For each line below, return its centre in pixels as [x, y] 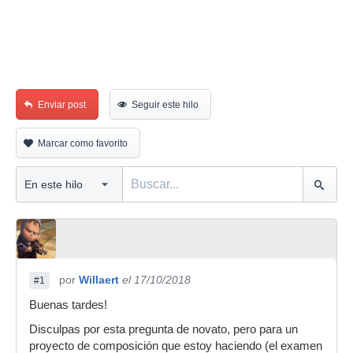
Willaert [99, 280]
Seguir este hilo [165, 105]
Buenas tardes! [68, 305]
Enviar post [62, 105]
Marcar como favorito [83, 143]
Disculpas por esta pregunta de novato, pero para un [163, 329]
